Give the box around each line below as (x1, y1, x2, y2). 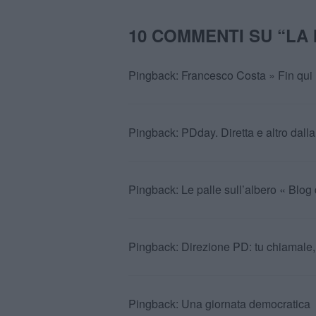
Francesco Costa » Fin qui (181, 67, 312, 84)
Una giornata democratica (181, 296, 310, 312)
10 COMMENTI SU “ (128, 23, 286, 48)
